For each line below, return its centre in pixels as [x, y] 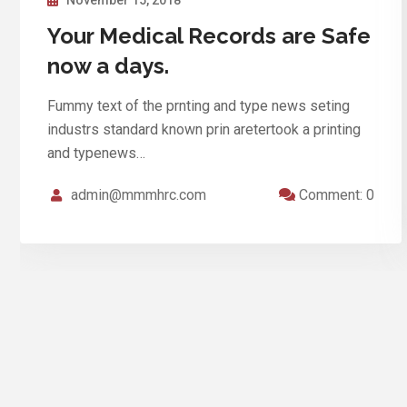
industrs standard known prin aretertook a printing [204, 129]
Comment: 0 [335, 194]
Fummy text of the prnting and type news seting [199, 105]
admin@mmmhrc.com [139, 194]
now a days [106, 65]
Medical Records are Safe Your [208, 35]
